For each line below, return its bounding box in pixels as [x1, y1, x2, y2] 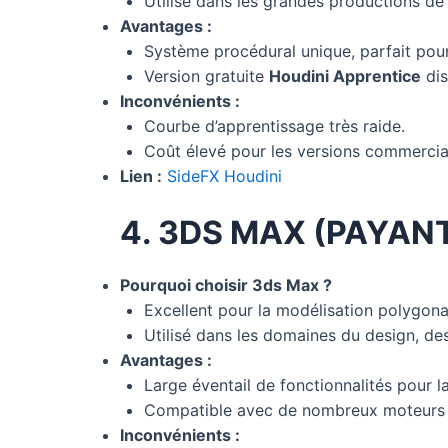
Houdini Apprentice [269, 65, 421, 86]
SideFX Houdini [167, 165, 282, 186]
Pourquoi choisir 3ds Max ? [120, 274, 332, 295]
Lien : [120, 165, 162, 186]
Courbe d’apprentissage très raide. [144, 115, 405, 136]
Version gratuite [144, 65, 269, 86]
